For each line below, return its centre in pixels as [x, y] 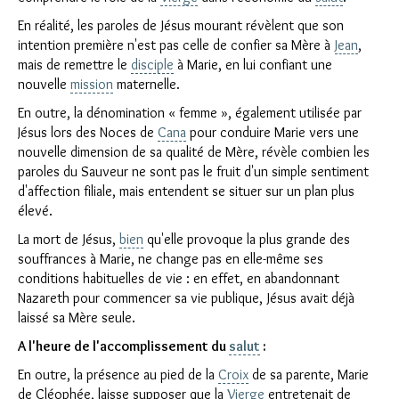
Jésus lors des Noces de [88, 132]
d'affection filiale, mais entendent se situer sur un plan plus [186, 191]
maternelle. [147, 84]
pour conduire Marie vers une [273, 132]
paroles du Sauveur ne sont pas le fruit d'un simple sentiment [193, 171]
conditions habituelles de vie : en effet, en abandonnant [179, 278]
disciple [152, 65]
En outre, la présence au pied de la [118, 375]
